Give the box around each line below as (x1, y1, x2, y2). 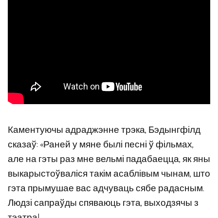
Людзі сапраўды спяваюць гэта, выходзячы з (8, 195, 199, 211)
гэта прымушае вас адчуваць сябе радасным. (8, 181, 204, 196)
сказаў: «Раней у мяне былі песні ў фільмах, (8, 137, 194, 152)
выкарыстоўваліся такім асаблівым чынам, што (8, 166, 210, 182)
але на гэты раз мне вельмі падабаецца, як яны (8, 151, 210, 167)
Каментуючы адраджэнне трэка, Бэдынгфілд (8, 122, 200, 138)
